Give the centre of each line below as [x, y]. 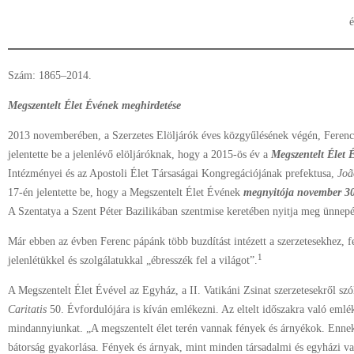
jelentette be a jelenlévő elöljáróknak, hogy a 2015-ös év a [139, 154]
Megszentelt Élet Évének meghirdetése [94, 105]
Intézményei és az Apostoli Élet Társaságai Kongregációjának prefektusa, [173, 173]
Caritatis [27, 309]
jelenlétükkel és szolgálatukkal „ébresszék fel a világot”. [133, 260]
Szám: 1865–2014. [50, 75]
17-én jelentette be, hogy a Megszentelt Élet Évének [126, 192]
